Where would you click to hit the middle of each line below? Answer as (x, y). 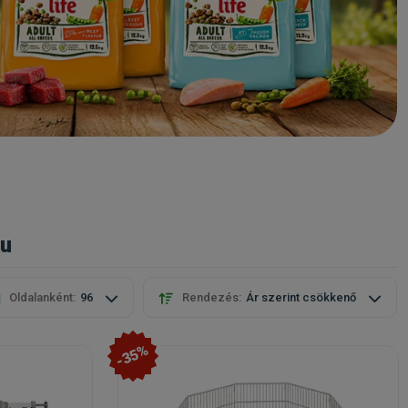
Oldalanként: (42, 297)
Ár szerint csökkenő (302, 297)
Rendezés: (212, 297)
